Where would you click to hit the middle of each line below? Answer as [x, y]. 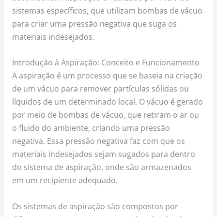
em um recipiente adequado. [65, 180]
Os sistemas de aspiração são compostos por [95, 206]
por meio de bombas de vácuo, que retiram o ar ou [106, 115]
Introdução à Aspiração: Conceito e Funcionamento [106, 62]
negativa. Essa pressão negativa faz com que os [99, 141]
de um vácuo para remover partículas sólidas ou [101, 89]
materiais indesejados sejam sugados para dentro [104, 154]
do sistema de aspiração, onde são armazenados [102, 167]
